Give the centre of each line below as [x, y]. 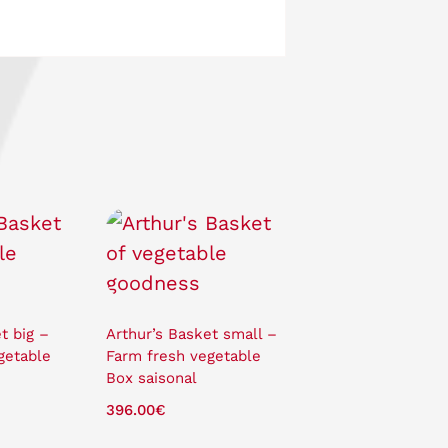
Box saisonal [151, 377]
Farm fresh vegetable [183, 355]
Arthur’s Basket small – [191, 333]
